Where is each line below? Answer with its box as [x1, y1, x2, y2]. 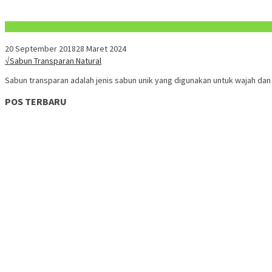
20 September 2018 [5, 42, 76, 54]
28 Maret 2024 [76, 42, 126, 54]
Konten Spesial [5, 21, 59, 32]
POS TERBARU [5, 95, 67, 108]
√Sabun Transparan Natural [5, 55, 101, 66]
